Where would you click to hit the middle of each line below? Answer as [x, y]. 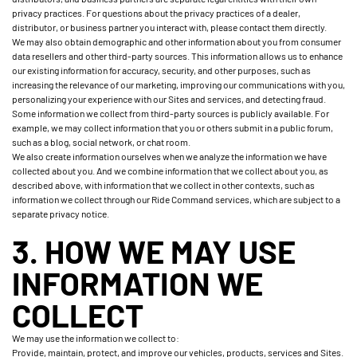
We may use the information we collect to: [96, 338]
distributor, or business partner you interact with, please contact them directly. [169, 27]
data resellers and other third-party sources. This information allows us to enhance [177, 56]
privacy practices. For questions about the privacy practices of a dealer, [156, 13]
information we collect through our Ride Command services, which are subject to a [176, 199]
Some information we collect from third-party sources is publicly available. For [171, 113]
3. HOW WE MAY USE [154, 251]
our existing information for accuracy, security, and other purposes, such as [161, 70]
